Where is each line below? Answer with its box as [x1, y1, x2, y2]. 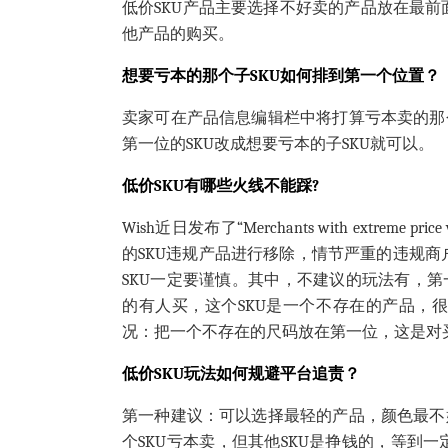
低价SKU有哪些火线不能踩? [122, 176, 319, 195]
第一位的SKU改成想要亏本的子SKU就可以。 [122, 134, 434, 153]
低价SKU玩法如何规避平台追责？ [122, 364, 360, 383]
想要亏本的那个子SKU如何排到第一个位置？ [122, 66, 440, 85]
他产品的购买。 [122, 24, 234, 43]
